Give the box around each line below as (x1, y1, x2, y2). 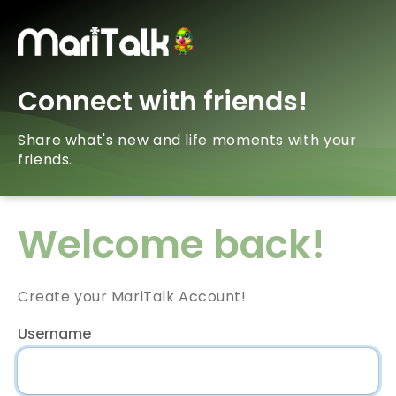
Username (18, 324, 91, 345)
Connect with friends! (18, 83, 308, 121)
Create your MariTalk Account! (18, 286, 247, 308)
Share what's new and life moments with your (18, 130, 357, 151)
